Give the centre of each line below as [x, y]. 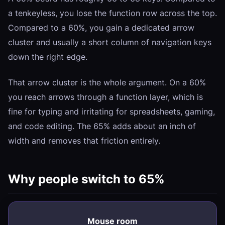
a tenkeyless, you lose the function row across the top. [113, 13]
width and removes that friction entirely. [84, 140]
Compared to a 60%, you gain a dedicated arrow [101, 27]
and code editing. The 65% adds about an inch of [102, 126]
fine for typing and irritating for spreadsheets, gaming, [111, 111]
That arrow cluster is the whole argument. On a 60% [107, 82]
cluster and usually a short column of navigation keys [110, 42]
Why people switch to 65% [86, 179]
